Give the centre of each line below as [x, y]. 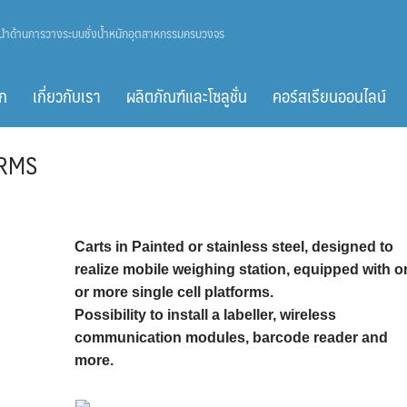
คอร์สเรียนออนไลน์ [329, 95]
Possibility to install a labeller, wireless [205, 315]
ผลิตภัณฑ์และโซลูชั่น [187, 95]
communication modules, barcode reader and [231, 338]
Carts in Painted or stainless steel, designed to [233, 247]
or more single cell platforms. [174, 292]
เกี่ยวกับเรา [67, 95]
